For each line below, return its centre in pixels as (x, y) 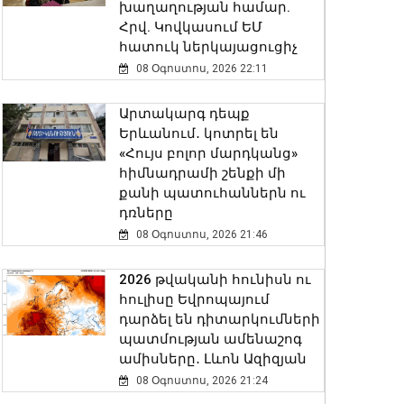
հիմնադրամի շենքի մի (202, 173)
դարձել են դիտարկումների (219, 319)
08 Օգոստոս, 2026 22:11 (200, 69)
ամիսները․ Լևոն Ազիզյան (212, 359)
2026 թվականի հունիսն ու (215, 280)
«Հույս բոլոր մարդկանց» (208, 153)
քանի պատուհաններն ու (212, 193)
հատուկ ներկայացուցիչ (208, 47)
